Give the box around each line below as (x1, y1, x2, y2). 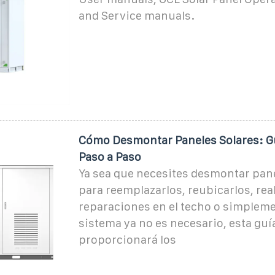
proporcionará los (78, 233, 176, 246)
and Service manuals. (78, 9, 195, 22)
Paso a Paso (78, 150, 141, 163)
